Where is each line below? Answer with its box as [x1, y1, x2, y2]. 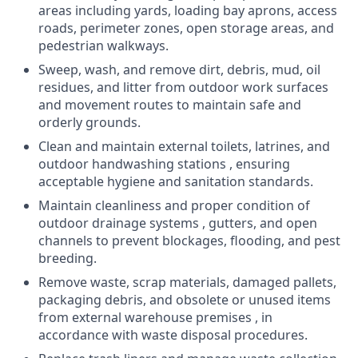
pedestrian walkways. [38, 37, 169, 54]
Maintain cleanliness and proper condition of [38, 197, 310, 214]
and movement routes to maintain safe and [38, 96, 301, 113]
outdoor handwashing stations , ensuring [38, 155, 290, 173]
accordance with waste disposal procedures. [38, 326, 308, 344]
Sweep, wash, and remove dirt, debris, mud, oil [38, 61, 320, 78]
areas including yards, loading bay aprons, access [38, 2, 337, 19]
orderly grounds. [38, 113, 141, 131]
